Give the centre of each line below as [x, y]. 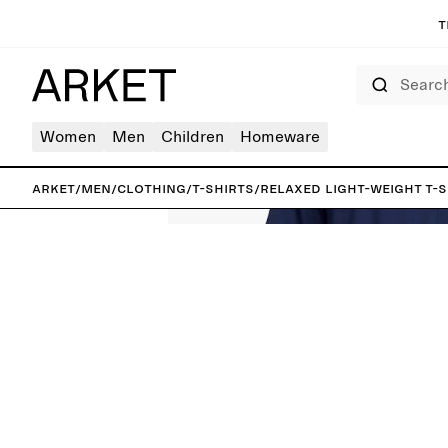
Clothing [151, 188]
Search [371, 71]
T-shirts [223, 188]
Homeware [280, 137]
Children [192, 137]
